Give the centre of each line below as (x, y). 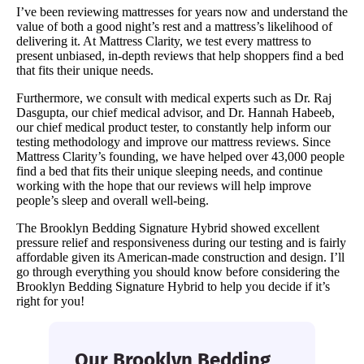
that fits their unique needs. (87, 71)
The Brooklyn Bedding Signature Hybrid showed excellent (168, 228)
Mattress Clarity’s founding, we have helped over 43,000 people (180, 157)
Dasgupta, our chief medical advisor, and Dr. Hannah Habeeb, (175, 113)
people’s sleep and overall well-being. (113, 201)
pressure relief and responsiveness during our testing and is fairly (181, 243)
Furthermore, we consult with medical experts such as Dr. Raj (174, 98)
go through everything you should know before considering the (178, 272)
